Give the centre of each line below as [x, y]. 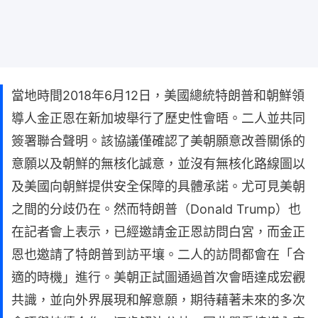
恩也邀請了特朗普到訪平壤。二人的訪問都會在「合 [158, 254]
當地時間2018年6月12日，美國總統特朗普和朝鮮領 [158, 95]
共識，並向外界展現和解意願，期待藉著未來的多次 [158, 300]
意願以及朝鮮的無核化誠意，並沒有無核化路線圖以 [158, 163]
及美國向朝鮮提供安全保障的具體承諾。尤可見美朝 [158, 186]
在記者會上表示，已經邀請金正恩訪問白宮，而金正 [158, 231]
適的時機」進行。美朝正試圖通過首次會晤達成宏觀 [158, 277]
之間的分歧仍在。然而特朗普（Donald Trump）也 [156, 209]
